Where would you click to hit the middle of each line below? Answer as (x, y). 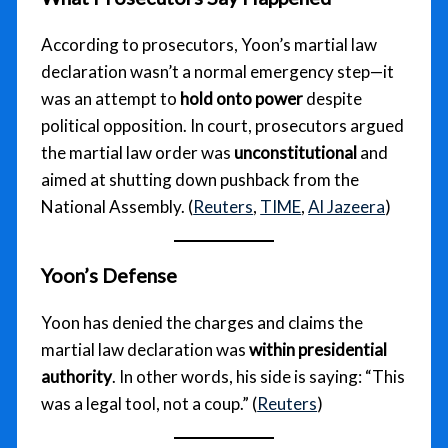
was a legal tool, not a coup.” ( (149, 403)
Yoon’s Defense (109, 275)
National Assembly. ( (117, 207)
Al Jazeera (347, 207)
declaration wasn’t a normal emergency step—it (218, 72)
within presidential (318, 349)
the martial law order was (138, 153)
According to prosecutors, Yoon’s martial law (209, 45)
